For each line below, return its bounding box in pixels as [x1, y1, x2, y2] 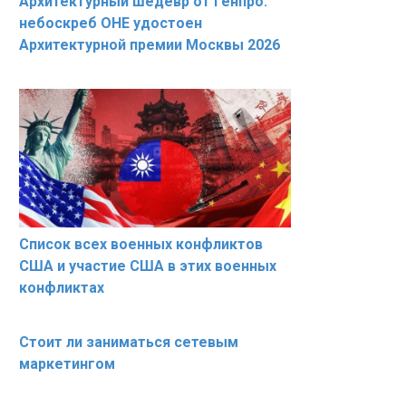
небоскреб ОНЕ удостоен [19, 14, 202, 32]
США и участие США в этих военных [19, 257, 276, 275]
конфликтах [19, 279, 104, 297]
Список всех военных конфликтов [19, 236, 263, 254]
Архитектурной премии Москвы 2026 [19, 36, 280, 53]
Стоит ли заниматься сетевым [19, 333, 238, 352]
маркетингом [19, 355, 115, 373]
